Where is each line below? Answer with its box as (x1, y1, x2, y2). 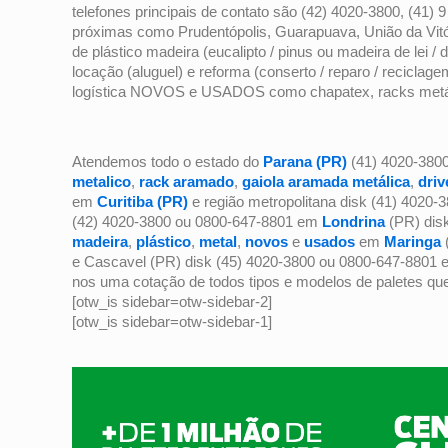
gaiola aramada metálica (242, 172, 410, 190)
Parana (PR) (263, 152, 347, 170)
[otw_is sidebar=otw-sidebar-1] (72, 312, 272, 330)
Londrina (322, 212, 385, 230)
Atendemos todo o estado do (72, 152, 263, 170)
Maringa (384, 232, 445, 250)
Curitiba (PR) (97, 192, 188, 210)
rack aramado (139, 172, 234, 190)
